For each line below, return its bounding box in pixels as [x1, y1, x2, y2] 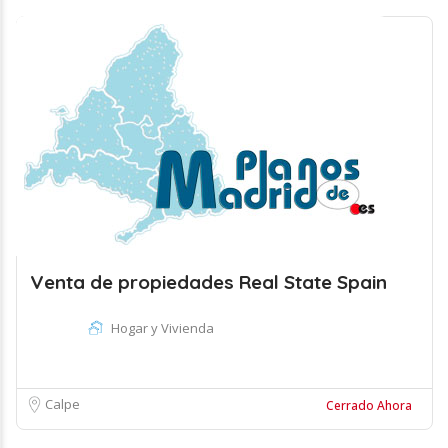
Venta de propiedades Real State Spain [30, 270, 387, 294]
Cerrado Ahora [326, 397, 412, 414]
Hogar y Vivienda [111, 319, 214, 337]
